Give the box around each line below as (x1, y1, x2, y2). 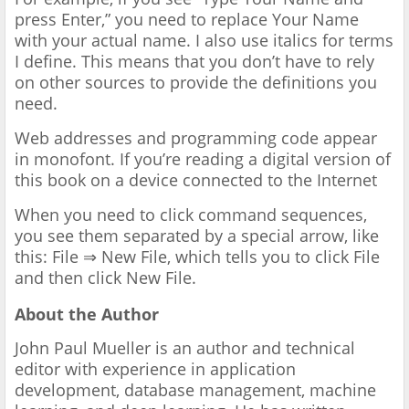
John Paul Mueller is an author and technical (15, 337, 355, 360)
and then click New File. (15, 267, 196, 289)
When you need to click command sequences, (15, 204, 367, 226)
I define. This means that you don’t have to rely (15, 50, 374, 73)
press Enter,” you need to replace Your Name (15, 8, 359, 31)
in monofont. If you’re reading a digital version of (15, 148, 391, 171)
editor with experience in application (15, 358, 296, 381)
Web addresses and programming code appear (15, 127, 377, 150)
